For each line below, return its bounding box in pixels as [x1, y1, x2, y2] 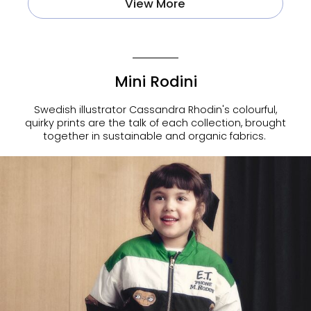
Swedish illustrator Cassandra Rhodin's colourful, [34, 102, 277, 117]
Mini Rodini [114, 71, 197, 93]
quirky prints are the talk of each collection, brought [25, 115, 286, 130]
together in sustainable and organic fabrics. [42, 128, 269, 143]
